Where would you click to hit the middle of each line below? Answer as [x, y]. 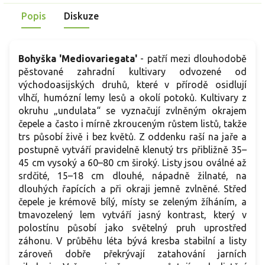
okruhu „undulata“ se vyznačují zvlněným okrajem [132, 111]
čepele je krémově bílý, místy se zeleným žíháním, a [132, 202]
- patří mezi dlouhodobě [192, 59]
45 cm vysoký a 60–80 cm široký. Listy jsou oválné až [132, 163]
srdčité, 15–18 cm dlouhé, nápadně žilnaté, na [132, 176]
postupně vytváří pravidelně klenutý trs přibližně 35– [132, 150]
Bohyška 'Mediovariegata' [78, 59]
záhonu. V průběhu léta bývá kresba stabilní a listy [132, 241]
